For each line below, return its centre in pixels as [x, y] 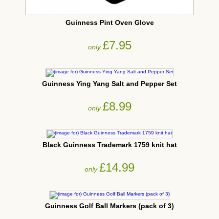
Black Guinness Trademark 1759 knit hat [109, 144]
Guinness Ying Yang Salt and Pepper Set [109, 83]
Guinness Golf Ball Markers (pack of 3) [109, 206]
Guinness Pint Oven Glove [109, 22]
